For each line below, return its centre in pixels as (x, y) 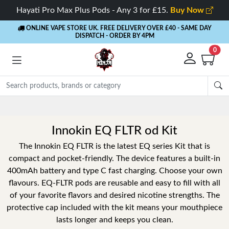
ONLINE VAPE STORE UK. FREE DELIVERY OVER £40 (100, 28)
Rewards (71, 106)
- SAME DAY (194, 28)
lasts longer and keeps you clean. (114, 220)
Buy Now (188, 10)
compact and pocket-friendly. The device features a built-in (114, 158)
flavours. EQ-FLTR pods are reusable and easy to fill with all (114, 183)
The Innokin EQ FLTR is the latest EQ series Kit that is (114, 146)
